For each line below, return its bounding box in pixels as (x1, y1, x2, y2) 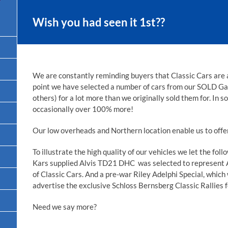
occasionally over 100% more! (33, 104, 133, 113)
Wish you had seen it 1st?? (33, 15, 165, 29)
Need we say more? (33, 202, 97, 211)
